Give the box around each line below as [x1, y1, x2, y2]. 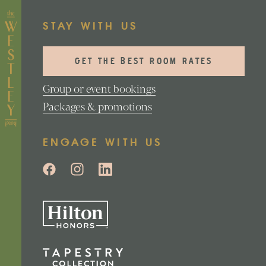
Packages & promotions [42, 98, 152, 114]
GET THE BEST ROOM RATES [74, 57, 213, 68]
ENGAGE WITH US [42, 135, 163, 149]
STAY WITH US [42, 20, 138, 33]
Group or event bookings [42, 80, 156, 96]
